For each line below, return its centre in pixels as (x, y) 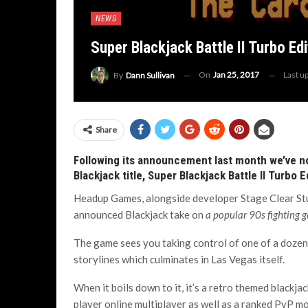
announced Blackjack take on (140, 214)
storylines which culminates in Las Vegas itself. (179, 259)
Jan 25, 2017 (236, 75)
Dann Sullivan (150, 75)
